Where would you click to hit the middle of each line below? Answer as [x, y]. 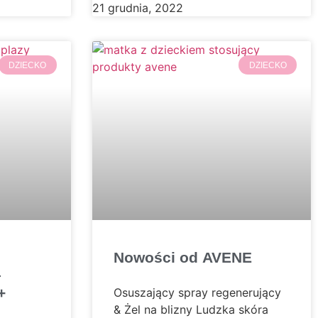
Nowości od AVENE [182, 257]
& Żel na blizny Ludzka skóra [191, 309]
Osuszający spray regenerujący [197, 292]
